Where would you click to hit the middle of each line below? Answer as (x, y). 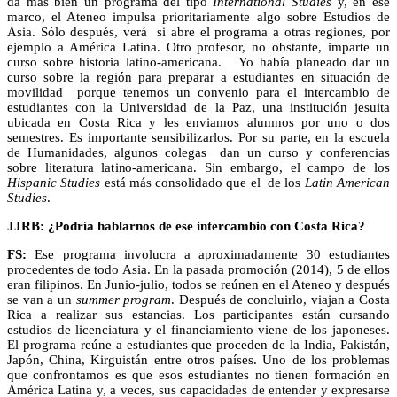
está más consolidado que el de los (202, 182)
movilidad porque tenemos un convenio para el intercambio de (198, 92)
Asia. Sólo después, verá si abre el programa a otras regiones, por (198, 31)
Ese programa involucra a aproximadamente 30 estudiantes (208, 254)
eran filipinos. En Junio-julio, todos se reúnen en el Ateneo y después (198, 284)
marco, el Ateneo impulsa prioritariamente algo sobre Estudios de (198, 16)
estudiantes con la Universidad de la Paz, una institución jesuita (198, 107)
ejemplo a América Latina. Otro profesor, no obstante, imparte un (198, 47)
